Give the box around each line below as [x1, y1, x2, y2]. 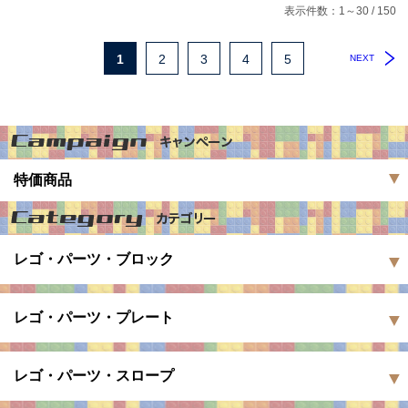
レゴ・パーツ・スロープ [14, 367, 174, 383]
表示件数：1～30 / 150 [283, 4, 396, 17]
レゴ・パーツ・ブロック [14, 250, 174, 267]
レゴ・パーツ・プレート [14, 309, 174, 325]
